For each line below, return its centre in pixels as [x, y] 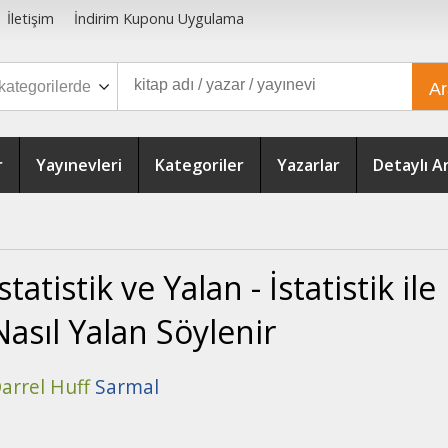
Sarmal [127, 387]
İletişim [30, 19]
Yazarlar [308, 165]
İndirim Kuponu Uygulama [158, 19]
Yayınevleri [79, 165]
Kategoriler [199, 165]
